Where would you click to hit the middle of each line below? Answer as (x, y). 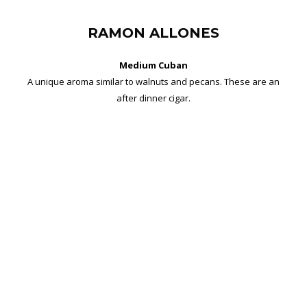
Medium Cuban (153, 65)
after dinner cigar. (153, 98)
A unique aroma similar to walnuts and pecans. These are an (153, 81)
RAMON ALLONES (153, 33)
